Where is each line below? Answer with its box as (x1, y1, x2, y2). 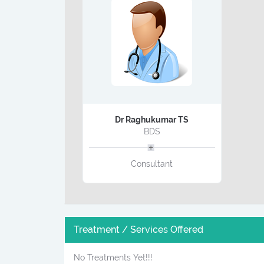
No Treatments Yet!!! (74, 253, 153, 263)
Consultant (131, 159, 173, 169)
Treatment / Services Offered (74, 224, 204, 236)
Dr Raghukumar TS (115, 115, 189, 125)
